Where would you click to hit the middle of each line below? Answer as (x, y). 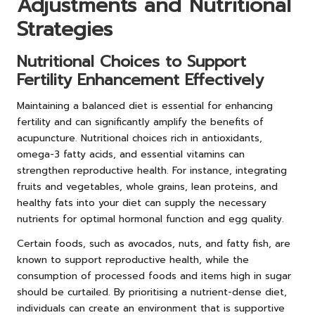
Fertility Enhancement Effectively (140, 79)
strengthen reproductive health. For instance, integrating (152, 170)
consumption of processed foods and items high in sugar (154, 276)
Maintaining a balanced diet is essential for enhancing (145, 105)
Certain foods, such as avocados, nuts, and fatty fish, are (154, 243)
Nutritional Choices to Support (131, 61)
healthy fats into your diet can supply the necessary (142, 202)
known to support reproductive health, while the (133, 259)
